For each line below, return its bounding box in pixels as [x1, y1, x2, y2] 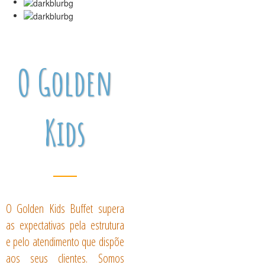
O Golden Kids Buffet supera [6, 200, 124, 216]
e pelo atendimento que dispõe [6, 233, 124, 250]
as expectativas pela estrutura [6, 216, 124, 233]
